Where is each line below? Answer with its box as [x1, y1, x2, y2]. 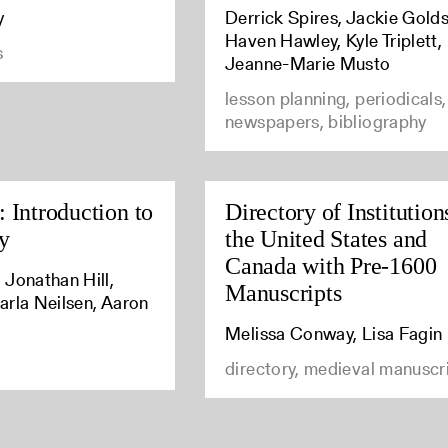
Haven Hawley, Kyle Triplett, [225, 28, 443, 54]
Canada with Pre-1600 [225, 253, 437, 280]
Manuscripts [225, 280, 342, 307]
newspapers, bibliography [225, 109, 427, 135]
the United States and [225, 226, 428, 253]
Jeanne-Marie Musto [225, 51, 391, 77]
